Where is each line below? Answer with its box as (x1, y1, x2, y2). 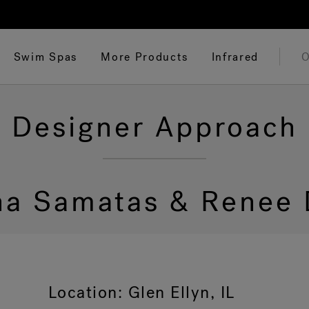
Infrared (211, 49, 259, 64)
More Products (101, 49, 188, 64)
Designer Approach (11, 108, 298, 146)
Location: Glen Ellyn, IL (48, 281, 235, 303)
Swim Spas (13, 49, 77, 64)
